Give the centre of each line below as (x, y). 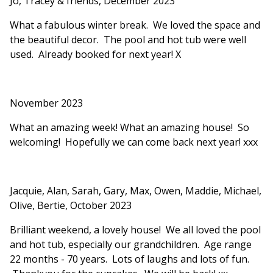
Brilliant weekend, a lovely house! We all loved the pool (135, 230)
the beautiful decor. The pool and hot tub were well (128, 40)
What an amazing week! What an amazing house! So (129, 128)
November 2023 (46, 103)
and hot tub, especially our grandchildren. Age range (131, 245)
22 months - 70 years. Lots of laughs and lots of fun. (129, 259)
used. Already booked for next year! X (95, 55)
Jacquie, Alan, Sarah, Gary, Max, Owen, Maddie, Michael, (136, 191)
